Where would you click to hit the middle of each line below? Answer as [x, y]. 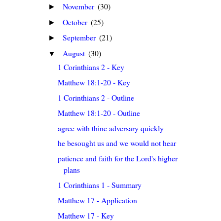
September [80, 37]
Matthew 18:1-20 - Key [94, 82]
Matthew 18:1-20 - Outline [99, 112]
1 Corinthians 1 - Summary [100, 185]
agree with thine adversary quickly [111, 128]
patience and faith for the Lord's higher [118, 158]
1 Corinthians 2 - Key [91, 67]
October [76, 22]
